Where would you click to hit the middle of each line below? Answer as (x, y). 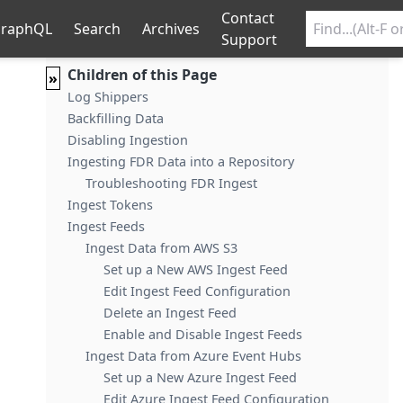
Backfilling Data (115, 118)
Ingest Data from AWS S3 (161, 248)
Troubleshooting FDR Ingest (171, 183)
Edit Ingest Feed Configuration (197, 291)
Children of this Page (142, 75)
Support (249, 40)
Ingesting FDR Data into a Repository (180, 161)
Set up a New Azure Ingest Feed (200, 377)
